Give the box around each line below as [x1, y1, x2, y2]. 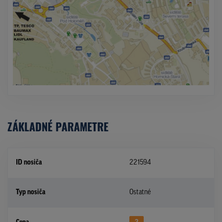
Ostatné [129, 189, 151, 197]
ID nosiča [16, 159, 42, 167]
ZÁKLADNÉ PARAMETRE [7, 118, 109, 135]
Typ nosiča [16, 189, 46, 197]
